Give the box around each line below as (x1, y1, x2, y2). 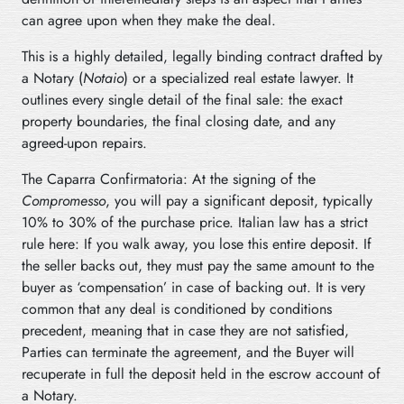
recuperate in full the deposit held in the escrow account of (22, 363, 381, 384)
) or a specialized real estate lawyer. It (124, 67, 353, 88)
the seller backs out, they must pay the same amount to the (22, 254, 374, 276)
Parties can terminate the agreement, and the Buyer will (22, 341, 354, 363)
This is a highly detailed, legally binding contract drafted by (22, 45, 382, 67)
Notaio (83, 67, 124, 88)
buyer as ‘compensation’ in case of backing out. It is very (22, 276, 365, 298)
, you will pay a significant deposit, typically (106, 189, 372, 211)
